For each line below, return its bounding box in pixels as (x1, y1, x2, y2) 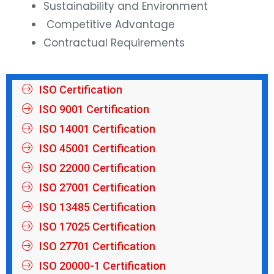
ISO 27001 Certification (39, 178, 155, 191)
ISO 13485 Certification (39, 198, 155, 211)
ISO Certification (39, 80, 122, 94)
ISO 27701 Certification (39, 237, 155, 250)
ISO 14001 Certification (39, 119, 155, 133)
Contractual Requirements (43, 33, 185, 48)
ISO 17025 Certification (39, 217, 155, 231)
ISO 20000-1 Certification (39, 256, 166, 270)
